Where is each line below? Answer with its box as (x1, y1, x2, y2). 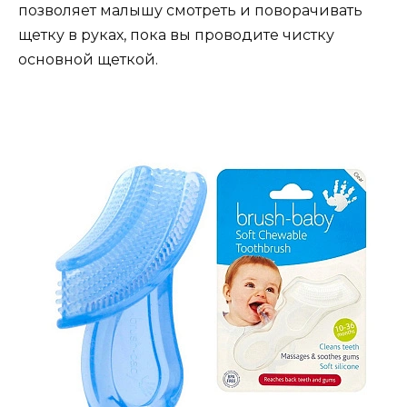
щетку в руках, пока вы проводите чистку (18, 26, 334, 45)
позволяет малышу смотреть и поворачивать (18, 2, 362, 20)
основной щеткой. (18, 51, 158, 69)
